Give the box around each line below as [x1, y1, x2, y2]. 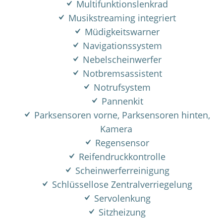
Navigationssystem [80, 40, 162, 52]
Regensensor [93, 137, 149, 149]
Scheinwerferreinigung [72, 165, 169, 176]
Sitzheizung [96, 206, 146, 218]
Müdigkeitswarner [82, 26, 160, 38]
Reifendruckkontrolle [76, 151, 166, 163]
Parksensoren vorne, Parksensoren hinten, [32, 109, 210, 121]
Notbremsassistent [80, 67, 162, 79]
